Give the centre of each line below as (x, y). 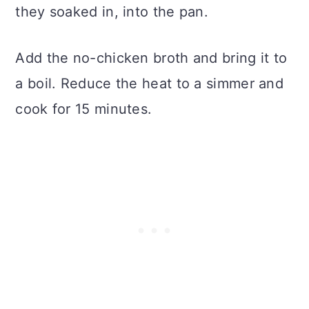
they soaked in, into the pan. (112, 11)
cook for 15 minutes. (84, 109)
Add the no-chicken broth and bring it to (151, 58)
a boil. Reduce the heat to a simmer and (150, 83)
